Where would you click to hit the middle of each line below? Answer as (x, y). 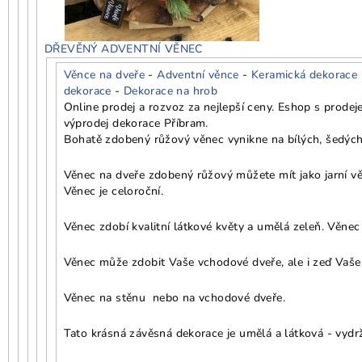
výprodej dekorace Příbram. (136, 123)
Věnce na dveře (104, 74)
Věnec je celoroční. (114, 191)
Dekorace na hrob (170, 90)
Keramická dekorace (305, 74)
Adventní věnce (198, 74)
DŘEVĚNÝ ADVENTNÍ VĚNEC (124, 48)
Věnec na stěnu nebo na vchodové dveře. (175, 297)
